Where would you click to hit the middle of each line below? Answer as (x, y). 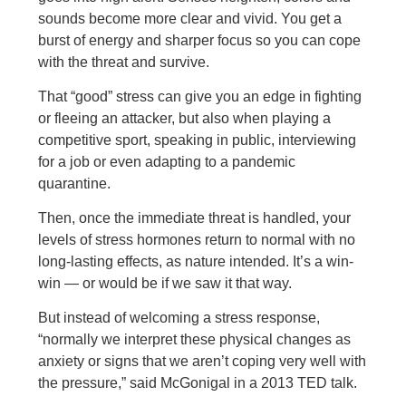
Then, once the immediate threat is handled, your (195, 218)
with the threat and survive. (124, 62)
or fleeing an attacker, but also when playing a (185, 118)
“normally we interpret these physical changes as (195, 339)
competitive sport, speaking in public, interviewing (198, 140)
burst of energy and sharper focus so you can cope (200, 40)
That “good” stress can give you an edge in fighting (200, 97)
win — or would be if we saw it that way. (165, 283)
